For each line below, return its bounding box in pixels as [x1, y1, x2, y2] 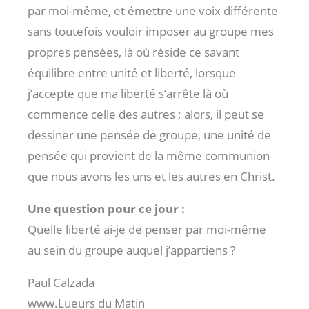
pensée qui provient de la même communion [28, 148, 270, 164]
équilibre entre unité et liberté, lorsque [28, 65, 236, 81]
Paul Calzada [28, 275, 94, 291]
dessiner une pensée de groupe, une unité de [28, 127, 271, 143]
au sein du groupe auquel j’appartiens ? [28, 242, 235, 259]
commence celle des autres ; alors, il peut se [28, 106, 264, 123]
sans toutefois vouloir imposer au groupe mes [28, 23, 274, 40]
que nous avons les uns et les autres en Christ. [28, 168, 275, 185]
